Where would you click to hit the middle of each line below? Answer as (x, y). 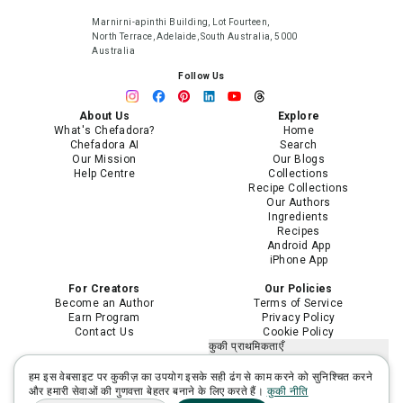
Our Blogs (299, 159)
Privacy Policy (299, 318)
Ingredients (299, 217)
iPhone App (299, 260)
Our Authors (299, 202)
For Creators (104, 289)
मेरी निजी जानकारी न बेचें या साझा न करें (290, 361)
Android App (299, 246)
